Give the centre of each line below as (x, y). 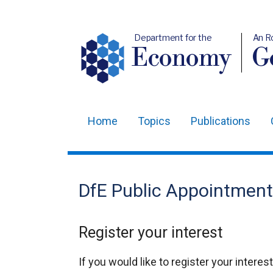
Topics (154, 121)
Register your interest (151, 232)
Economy (182, 59)
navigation (113, 158)
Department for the (173, 37)
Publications (221, 121)
